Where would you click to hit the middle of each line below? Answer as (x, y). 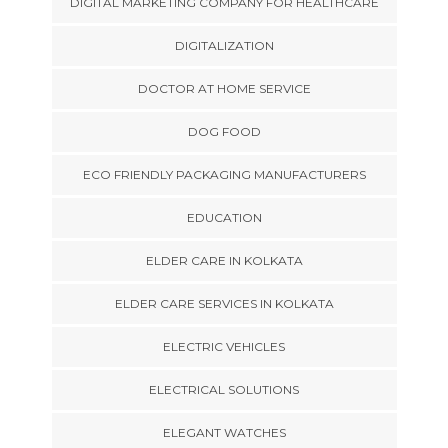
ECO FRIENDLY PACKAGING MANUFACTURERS (224, 174)
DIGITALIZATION (224, 45)
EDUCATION (224, 217)
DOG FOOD (224, 131)
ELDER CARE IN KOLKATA (224, 260)
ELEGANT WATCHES (224, 432)
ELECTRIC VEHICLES (224, 346)
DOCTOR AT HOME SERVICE (224, 88)
